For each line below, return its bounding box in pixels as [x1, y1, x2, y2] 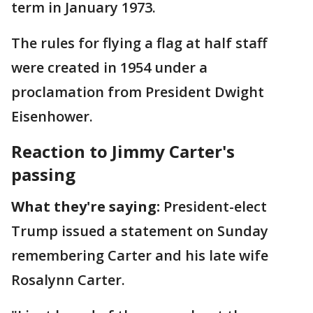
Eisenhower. [11, 107, 93, 126]
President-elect [160, 197, 267, 216]
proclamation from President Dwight [11, 82, 264, 101]
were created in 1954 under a [11, 58, 208, 77]
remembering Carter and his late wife [11, 246, 268, 265]
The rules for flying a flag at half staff [11, 34, 267, 52]
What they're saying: [11, 197, 160, 216]
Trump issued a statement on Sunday [11, 221, 268, 240]
